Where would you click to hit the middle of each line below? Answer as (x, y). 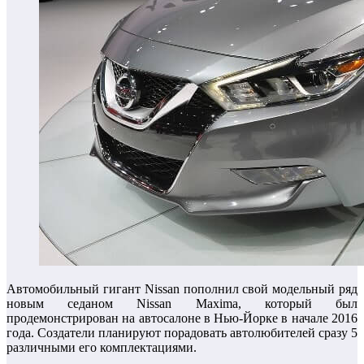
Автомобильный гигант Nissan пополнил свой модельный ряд (182, 289)
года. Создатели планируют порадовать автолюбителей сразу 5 (182, 333)
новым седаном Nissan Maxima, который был (182, 304)
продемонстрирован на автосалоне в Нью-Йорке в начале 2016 (182, 318)
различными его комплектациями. (102, 348)
